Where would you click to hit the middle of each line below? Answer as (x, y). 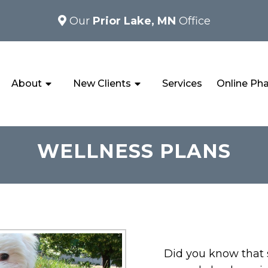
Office (194, 21)
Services (182, 83)
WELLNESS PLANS (134, 151)
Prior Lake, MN (135, 21)
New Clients (102, 83)
